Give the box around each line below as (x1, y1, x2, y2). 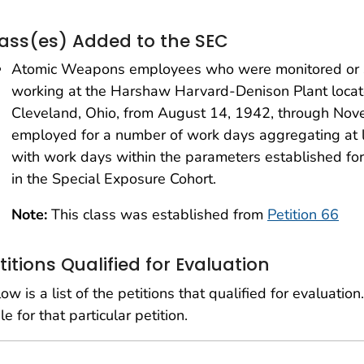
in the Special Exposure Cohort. (11, 169, 216, 189)
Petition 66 (267, 205, 339, 225)
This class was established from (47, 205, 267, 225)
